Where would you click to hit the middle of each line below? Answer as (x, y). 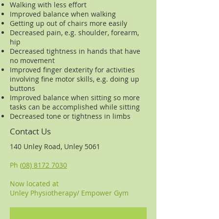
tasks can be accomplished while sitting (75, 107)
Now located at (34, 184)
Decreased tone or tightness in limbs (70, 116)
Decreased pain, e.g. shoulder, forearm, (74, 33)
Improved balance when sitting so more (75, 98)
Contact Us (30, 131)
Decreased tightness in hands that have (75, 51)
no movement (32, 60)
